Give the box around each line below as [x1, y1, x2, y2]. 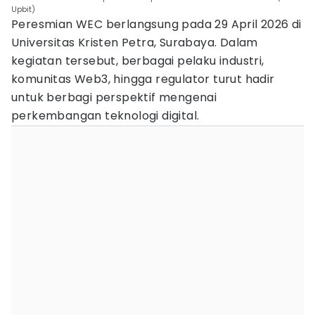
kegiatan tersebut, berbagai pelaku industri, [11, 53, 264, 69]
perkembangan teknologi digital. [11, 108, 200, 124]
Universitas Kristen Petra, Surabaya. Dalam [11, 34, 258, 51]
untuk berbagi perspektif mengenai [11, 89, 217, 105]
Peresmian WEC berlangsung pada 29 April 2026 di [11, 16, 302, 32]
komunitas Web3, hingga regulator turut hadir [11, 71, 275, 87]
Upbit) [11, 4, 35, 15]
